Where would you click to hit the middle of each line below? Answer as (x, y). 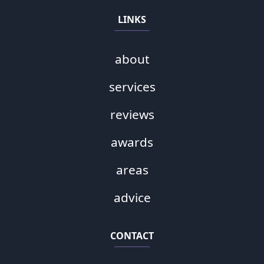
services (132, 86)
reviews (132, 114)
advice (132, 197)
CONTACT (132, 235)
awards (132, 142)
